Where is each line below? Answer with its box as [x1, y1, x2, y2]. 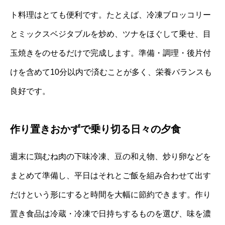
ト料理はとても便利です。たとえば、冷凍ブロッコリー [10, 10, 211, 19]
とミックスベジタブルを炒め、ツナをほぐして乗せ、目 [10, 29, 211, 38]
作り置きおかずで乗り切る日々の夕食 [10, 123, 181, 135]
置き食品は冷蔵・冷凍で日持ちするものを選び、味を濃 [10, 209, 211, 218]
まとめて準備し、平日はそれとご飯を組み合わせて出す [10, 171, 211, 180]
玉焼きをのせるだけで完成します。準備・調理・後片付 [10, 48, 211, 57]
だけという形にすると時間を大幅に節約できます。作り [10, 190, 211, 199]
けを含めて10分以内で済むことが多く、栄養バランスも [10, 67, 212, 76]
